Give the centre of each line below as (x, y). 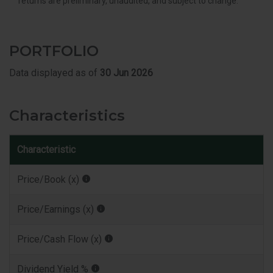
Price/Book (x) (48, 180)
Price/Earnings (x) (55, 210)
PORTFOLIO (54, 51)
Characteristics (67, 116)
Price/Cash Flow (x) (59, 239)
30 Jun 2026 (126, 73)
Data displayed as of (55, 73)
